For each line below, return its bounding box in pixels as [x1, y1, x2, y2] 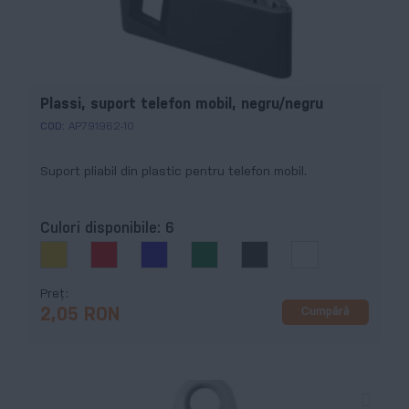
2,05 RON [40, 306, 120, 324]
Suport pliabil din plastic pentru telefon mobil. [40, 166, 307, 179]
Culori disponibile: [40, 221, 165, 236]
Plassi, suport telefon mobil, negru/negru [40, 98, 323, 112]
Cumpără [301, 306, 350, 319]
